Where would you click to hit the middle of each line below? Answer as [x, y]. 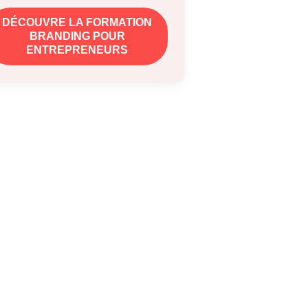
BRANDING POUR [77, 36]
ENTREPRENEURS [77, 50]
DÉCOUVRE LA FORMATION [77, 22]
